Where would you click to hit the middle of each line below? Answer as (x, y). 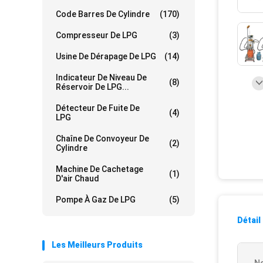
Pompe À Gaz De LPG (96, 200)
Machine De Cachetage (100, 169)
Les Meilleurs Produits (97, 245)
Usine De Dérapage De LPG (106, 56)
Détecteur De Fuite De (98, 108)
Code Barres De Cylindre (103, 14)
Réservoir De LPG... (92, 87)
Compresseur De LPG (97, 35)
